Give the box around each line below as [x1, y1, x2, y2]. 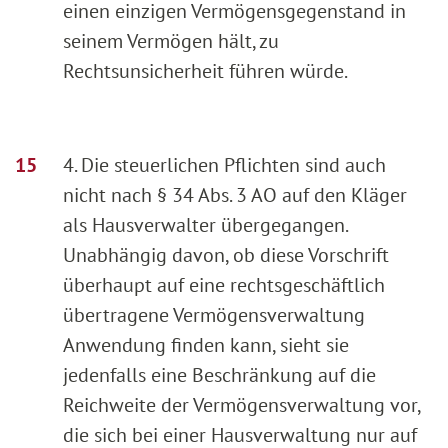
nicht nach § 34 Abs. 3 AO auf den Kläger [63, 182, 407, 209]
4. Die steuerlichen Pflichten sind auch [63, 152, 386, 179]
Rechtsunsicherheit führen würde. [63, 58, 348, 85]
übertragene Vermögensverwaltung [63, 302, 365, 329]
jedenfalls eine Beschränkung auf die [63, 362, 376, 389]
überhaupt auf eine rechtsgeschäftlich [63, 272, 385, 299]
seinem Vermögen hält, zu [63, 28, 279, 55]
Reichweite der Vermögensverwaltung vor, [63, 392, 420, 419]
